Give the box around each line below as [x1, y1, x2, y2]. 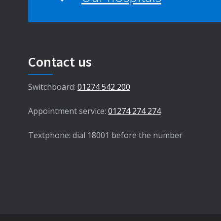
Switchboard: [28, 81, 77, 92]
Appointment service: [28, 105, 108, 116]
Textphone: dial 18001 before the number [28, 129, 183, 141]
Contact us [28, 52, 92, 71]
